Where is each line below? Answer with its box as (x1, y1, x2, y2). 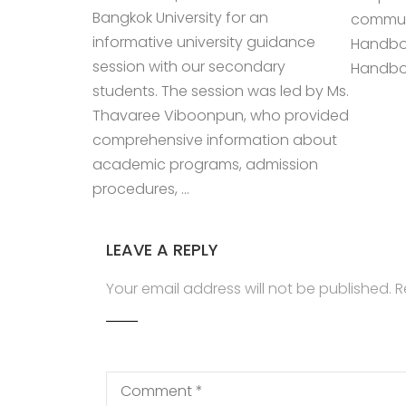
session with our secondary (92, 56, 285, 77)
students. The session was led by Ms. (92, 81, 349, 101)
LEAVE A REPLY (106, 238, 218, 261)
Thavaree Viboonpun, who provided (92, 105, 349, 126)
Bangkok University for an (92, 7, 268, 28)
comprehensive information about (92, 130, 337, 150)
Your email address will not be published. (106, 278, 391, 299)
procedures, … (92, 179, 189, 199)
